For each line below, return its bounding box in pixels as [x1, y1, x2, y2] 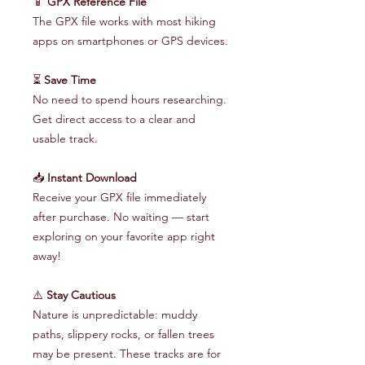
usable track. [33, 131, 98, 147]
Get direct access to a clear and [33, 112, 196, 127]
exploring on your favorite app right [33, 229, 215, 244]
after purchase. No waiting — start [33, 209, 209, 225]
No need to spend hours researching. [33, 92, 226, 108]
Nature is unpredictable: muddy [33, 307, 197, 323]
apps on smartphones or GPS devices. [33, 33, 228, 49]
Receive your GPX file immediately [33, 190, 206, 205]
